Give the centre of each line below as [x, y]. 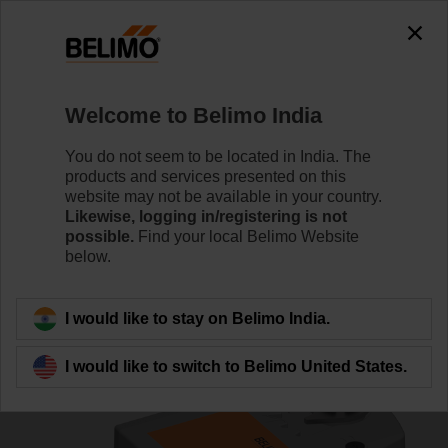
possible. [99, 236]
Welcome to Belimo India [193, 115]
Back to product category [132, 309]
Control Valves [136, 80]
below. [88, 256]
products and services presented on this [205, 176]
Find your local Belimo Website [246, 236]
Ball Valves [245, 80]
